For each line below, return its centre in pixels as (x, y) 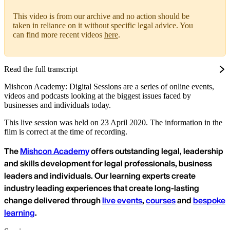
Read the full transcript (41, 69)
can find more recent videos (59, 35)
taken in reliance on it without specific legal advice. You (103, 26)
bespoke (209, 200)
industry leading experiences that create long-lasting (102, 188)
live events (122, 200)
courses (161, 200)
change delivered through (53, 200)
